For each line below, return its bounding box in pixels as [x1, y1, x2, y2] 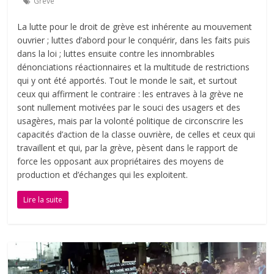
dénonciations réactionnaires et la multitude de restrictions [17, 61, 250, 73]
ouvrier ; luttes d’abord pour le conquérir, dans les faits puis [17, 34, 251, 46]
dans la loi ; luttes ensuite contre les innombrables [17, 48, 215, 60]
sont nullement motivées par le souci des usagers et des [17, 102, 241, 114]
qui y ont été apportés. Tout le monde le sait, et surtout [17, 75, 238, 87]
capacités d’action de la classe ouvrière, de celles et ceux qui [17, 128, 256, 141]
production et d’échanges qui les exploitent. [17, 169, 188, 181]
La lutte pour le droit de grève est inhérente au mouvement [17, 21, 253, 33]
